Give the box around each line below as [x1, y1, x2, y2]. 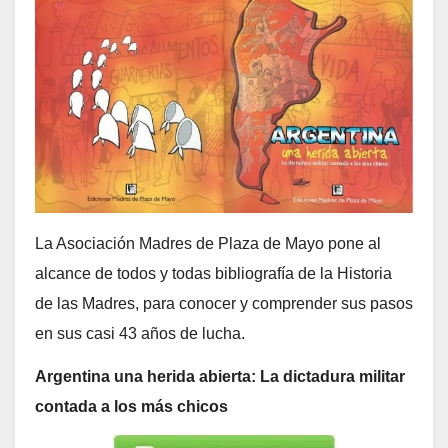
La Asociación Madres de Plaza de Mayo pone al [35, 234, 381, 252]
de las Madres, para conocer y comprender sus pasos [35, 294, 413, 312]
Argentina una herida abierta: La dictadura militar [35, 367, 405, 385]
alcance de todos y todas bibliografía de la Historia [35, 264, 392, 282]
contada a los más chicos [35, 397, 228, 415]
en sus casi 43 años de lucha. [35, 324, 245, 342]
